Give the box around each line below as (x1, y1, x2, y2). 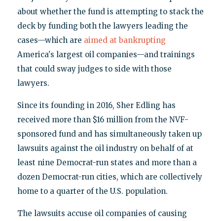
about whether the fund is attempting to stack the (17, 7, 204, 17)
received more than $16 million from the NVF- (17, 115, 188, 125)
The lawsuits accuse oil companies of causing (17, 209, 187, 219)
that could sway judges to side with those (17, 64, 172, 74)
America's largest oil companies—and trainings (17, 50, 195, 60)
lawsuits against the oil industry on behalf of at (17, 144, 193, 153)
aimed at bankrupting (83, 36, 166, 45)
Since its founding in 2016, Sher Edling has (17, 101, 176, 110)
